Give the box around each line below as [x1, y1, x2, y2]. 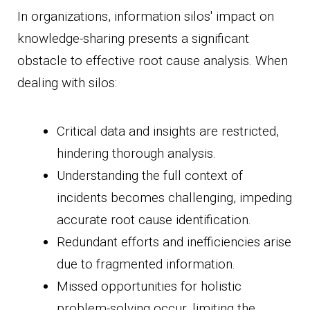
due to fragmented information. [57, 256, 235, 273]
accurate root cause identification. [57, 212, 251, 228]
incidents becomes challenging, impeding [57, 190, 292, 206]
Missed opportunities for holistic [57, 278, 241, 295]
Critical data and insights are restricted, [57, 123, 279, 140]
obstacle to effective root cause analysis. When [17, 53, 288, 69]
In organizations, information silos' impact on [17, 8, 274, 25]
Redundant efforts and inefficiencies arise [57, 234, 291, 250]
